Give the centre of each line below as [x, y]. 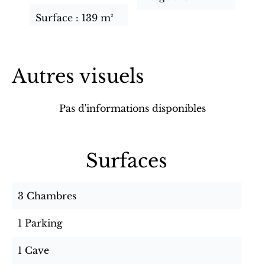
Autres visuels [78, 76]
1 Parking [40, 223]
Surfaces [127, 161]
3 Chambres [47, 196]
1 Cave [33, 250]
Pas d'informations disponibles [132, 108]
